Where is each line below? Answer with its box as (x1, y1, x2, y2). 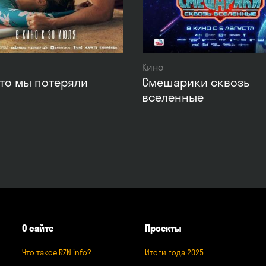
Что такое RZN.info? (21, 248, 91, 257)
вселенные (142, 89, 204, 104)
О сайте (21, 223, 53, 234)
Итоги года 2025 (144, 248, 204, 257)
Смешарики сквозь (142, 74, 249, 90)
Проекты (144, 223, 182, 234)
